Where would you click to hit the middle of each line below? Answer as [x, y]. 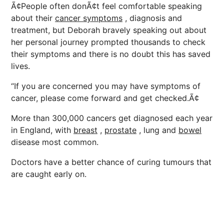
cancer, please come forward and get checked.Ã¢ [105, 98]
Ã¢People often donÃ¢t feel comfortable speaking [106, 6]
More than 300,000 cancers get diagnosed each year [112, 118]
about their [33, 18]
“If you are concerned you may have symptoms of [106, 86]
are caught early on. [49, 174]
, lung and [157, 130]
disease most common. [55, 142]
